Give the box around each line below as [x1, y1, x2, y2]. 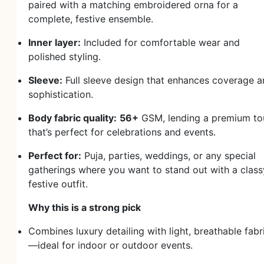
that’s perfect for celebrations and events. [28, 126, 216, 138]
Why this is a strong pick [28, 202, 141, 213]
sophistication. [28, 88, 93, 100]
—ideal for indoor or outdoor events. [28, 239, 193, 251]
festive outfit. [28, 178, 88, 190]
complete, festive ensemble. [28, 13, 153, 25]
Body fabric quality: [28, 112, 117, 124]
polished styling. [28, 51, 101, 62]
